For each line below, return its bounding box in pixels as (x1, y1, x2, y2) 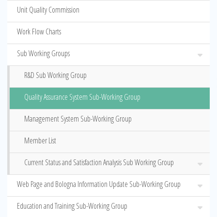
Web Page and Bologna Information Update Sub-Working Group (17, 179, 181, 189)
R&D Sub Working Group (24, 70, 87, 80)
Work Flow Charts (17, 26, 61, 37)
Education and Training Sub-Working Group (17, 201, 127, 211)
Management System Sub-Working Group (24, 113, 132, 124)
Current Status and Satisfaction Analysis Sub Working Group (24, 157, 174, 168)
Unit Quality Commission (17, 4, 79, 15)
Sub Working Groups (17, 48, 70, 59)
